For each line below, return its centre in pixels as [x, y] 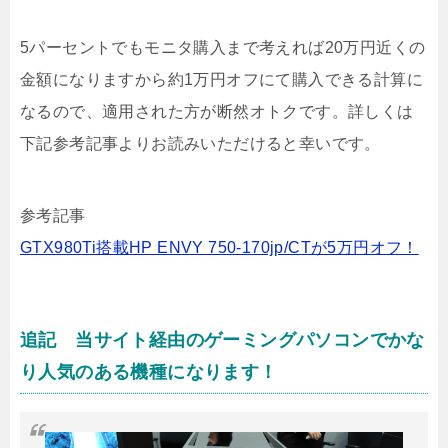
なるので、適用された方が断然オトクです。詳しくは [217, 112]
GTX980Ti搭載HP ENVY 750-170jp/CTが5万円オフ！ [219, 248]
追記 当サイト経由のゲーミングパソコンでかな [222, 340]
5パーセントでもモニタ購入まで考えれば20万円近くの [223, 48]
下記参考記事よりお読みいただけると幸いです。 [200, 144]
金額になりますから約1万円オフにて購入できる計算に [221, 80]
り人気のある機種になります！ [149, 372]
